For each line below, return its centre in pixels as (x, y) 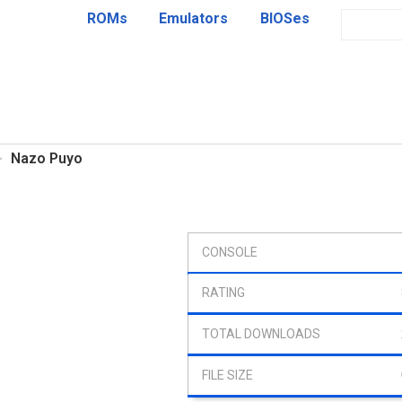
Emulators (194, 18)
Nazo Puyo (47, 158)
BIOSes (284, 18)
